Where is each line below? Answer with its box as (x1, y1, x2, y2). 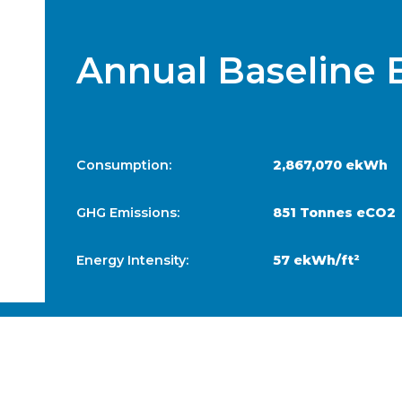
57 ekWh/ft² (272, 251, 360, 268)
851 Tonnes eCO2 (272, 204, 396, 221)
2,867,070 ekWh (272, 156, 388, 173)
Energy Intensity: (76, 251, 189, 268)
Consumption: (76, 156, 172, 173)
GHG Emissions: (76, 204, 180, 221)
